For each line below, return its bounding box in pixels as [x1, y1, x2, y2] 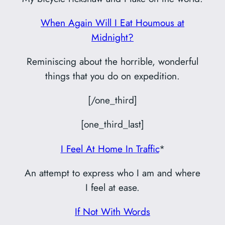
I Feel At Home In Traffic [60, 141, 159, 156]
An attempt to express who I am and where [25, 165, 200, 180]
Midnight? [91, 30, 134, 44]
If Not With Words [75, 204, 150, 218]
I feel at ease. [85, 180, 140, 194]
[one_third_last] [81, 117, 144, 132]
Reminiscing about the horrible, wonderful [27, 54, 198, 69]
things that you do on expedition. [45, 69, 180, 83]
